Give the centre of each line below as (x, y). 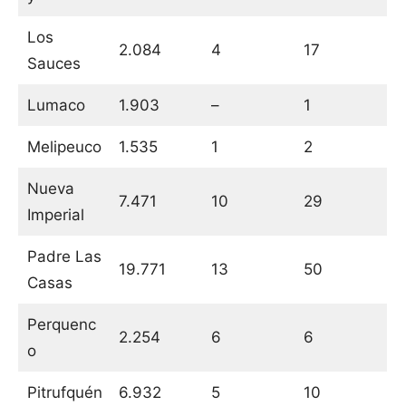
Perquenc (61, 325)
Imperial (55, 215)
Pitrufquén (64, 393)
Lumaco (56, 106)
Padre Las (64, 257)
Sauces (53, 64)
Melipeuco (64, 147)
